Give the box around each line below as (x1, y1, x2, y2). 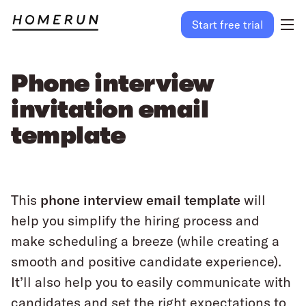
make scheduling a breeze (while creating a (11, 232, 279, 249)
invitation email (11, 96, 208, 124)
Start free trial (191, 18, 263, 31)
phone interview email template (40, 191, 240, 208)
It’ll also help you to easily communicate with (11, 273, 291, 290)
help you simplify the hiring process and (11, 212, 260, 229)
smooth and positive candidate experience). (11, 253, 281, 270)
